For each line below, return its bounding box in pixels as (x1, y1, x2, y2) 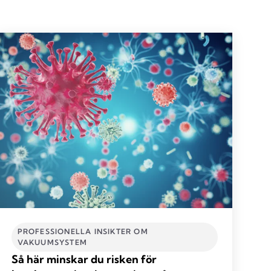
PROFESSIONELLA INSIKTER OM (17, 226, 148, 236)
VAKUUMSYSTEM (17, 237, 88, 247)
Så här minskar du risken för (11, 252, 157, 266)
